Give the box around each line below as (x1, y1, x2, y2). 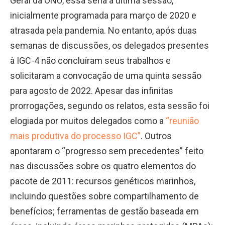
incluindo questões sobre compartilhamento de (10, 190, 199, 201)
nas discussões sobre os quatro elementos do (10, 160, 196, 171)
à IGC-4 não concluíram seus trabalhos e (10, 55, 171, 66)
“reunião (166, 115, 199, 126)
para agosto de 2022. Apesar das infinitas (10, 85, 173, 96)
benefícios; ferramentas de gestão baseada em (10, 205, 199, 216)
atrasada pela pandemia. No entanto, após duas (10, 25, 197, 36)
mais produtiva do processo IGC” (10, 130, 141, 141)
